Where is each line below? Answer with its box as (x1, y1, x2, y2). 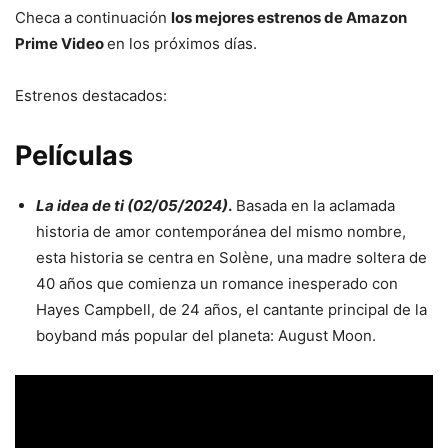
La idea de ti (36, 195, 124, 215)
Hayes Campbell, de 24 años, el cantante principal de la (36, 299, 427, 319)
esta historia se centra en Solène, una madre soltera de (36, 247, 427, 267)
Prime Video (15, 33, 107, 53)
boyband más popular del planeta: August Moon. (36, 325, 380, 345)
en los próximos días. (107, 33, 257, 53)
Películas (15, 138, 133, 172)
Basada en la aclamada (232, 195, 395, 215)
